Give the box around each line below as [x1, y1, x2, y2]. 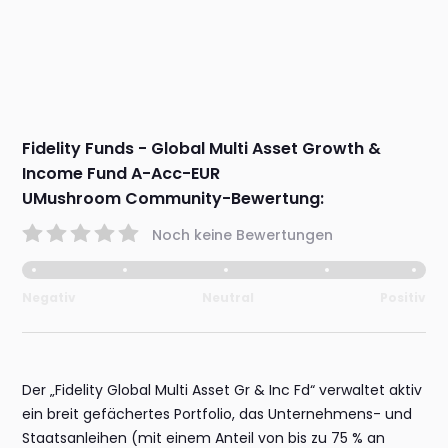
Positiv [379, 289, 426, 307]
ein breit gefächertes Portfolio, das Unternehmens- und [22, 404, 413, 425]
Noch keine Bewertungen [152, 224, 334, 245]
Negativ [22, 289, 77, 307]
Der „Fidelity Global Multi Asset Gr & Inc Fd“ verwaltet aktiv [22, 380, 423, 401]
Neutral [202, 289, 254, 307]
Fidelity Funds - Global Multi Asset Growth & [22, 137, 382, 161]
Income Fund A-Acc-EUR [22, 162, 221, 186]
